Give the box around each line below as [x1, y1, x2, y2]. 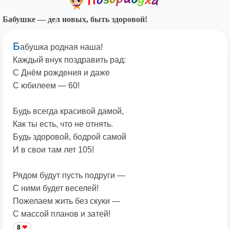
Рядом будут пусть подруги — [13, 171, 125, 180]
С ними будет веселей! [13, 184, 99, 193]
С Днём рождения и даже [13, 68, 110, 78]
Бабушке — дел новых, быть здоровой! [3, 15, 147, 24]
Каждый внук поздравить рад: [13, 55, 126, 65]
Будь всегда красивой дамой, [13, 107, 124, 116]
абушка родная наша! [20, 43, 103, 52]
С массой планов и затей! [13, 209, 110, 219]
